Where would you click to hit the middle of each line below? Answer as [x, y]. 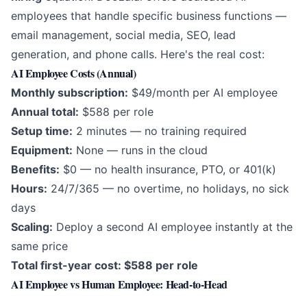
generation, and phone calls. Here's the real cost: [138, 54]
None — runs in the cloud [140, 150]
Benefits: [35, 170]
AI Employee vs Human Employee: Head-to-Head [119, 284]
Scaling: [32, 227]
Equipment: [42, 150]
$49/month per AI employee [203, 93]
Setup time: [42, 131]
